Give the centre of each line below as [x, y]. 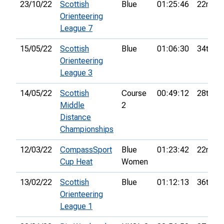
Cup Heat [76, 162]
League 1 [76, 206]
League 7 [76, 28]
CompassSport [86, 150]
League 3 [76, 73]
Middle [72, 105]
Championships [87, 129]
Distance [75, 117]
